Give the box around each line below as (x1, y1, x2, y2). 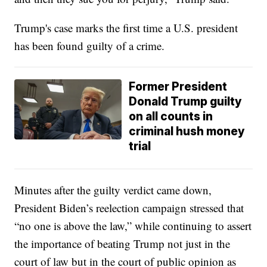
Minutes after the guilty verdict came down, (14, 182, 212, 197)
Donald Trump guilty (129, 94, 243, 108)
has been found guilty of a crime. (14, 38, 165, 53)
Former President (129, 79, 228, 94)
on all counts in (129, 109, 213, 123)
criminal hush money (129, 124, 246, 138)
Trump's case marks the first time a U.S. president (14, 20, 238, 35)
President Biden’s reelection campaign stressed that (14, 200, 244, 215)
